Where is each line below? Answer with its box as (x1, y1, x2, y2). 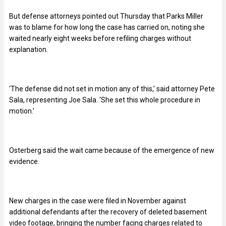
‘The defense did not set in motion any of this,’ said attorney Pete (9, 84, 215, 93)
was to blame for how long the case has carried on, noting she (9, 23, 205, 31)
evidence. (9, 157, 39, 165)
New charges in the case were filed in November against (9, 196, 186, 205)
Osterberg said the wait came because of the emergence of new (9, 146, 214, 154)
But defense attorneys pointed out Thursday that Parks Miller (9, 12, 203, 20)
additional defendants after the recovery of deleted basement (9, 207, 207, 216)
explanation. (9, 45, 48, 53)
